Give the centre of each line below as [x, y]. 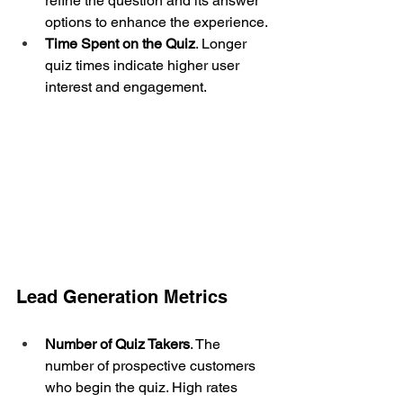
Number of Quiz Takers [117, 345]
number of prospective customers [152, 366]
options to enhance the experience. [157, 22]
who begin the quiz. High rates [143, 388]
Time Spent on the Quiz [120, 43]
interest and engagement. [126, 86]
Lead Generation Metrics [122, 297]
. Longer [223, 43]
